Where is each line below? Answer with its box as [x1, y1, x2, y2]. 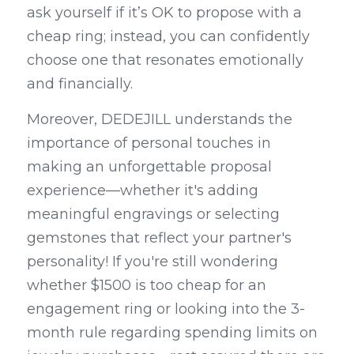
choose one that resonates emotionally [27, 51, 303, 69]
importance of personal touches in [27, 134, 271, 152]
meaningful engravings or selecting [27, 205, 280, 223]
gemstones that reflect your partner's [27, 229, 292, 247]
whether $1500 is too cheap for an [27, 277, 266, 294]
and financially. [27, 75, 133, 92]
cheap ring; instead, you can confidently [27, 28, 310, 45]
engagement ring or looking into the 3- [27, 300, 305, 318]
